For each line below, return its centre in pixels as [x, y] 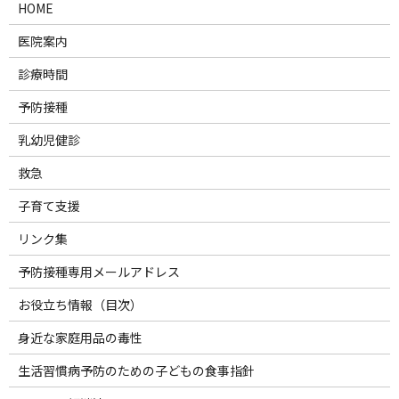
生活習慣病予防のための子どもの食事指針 [136, 371]
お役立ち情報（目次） [80, 305]
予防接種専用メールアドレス [98, 272]
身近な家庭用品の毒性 [80, 338]
